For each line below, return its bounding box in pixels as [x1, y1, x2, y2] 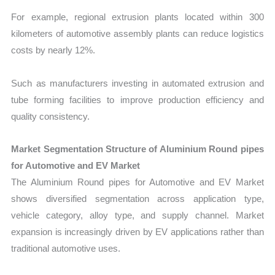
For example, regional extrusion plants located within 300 [11, 12, 264, 23]
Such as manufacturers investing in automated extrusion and [11, 77, 264, 88]
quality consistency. [11, 110, 90, 122]
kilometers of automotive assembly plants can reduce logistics [11, 28, 264, 39]
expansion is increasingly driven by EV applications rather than [11, 226, 264, 237]
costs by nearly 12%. [11, 45, 96, 56]
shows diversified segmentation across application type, [11, 193, 264, 204]
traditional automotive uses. [11, 242, 121, 254]
